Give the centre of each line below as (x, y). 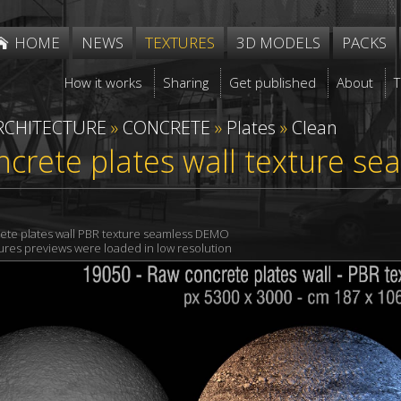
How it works (104, 82)
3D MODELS (278, 43)
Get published (273, 82)
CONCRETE (166, 128)
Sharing (186, 82)
